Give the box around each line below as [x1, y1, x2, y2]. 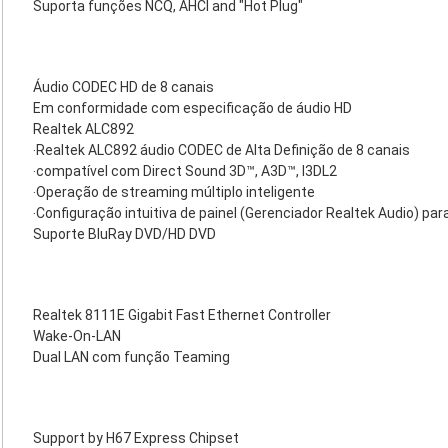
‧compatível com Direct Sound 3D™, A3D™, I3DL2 [33, 163, 337, 179]
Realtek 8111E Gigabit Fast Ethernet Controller [33, 307, 331, 323]
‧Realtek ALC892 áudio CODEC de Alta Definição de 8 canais [33, 142, 410, 158]
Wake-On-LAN [33, 328, 121, 344]
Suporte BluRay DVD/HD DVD [33, 226, 216, 242]
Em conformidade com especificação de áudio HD [33, 100, 352, 116]
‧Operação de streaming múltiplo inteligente [33, 184, 315, 200]
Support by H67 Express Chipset [33, 430, 239, 446]
